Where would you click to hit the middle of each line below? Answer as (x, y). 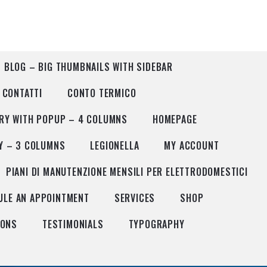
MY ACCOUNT (192, 145)
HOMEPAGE (175, 119)
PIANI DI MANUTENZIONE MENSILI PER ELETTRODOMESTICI (127, 172)
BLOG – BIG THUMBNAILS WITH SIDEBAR (89, 67)
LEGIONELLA (115, 145)
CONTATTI (22, 93)
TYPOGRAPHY (156, 224)
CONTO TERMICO (102, 93)
